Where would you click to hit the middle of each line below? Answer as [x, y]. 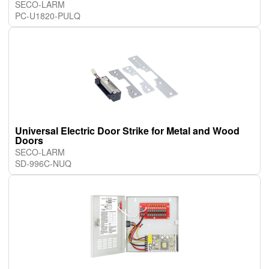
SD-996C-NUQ [43, 164]
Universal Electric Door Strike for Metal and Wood [127, 131]
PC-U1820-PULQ [48, 16]
